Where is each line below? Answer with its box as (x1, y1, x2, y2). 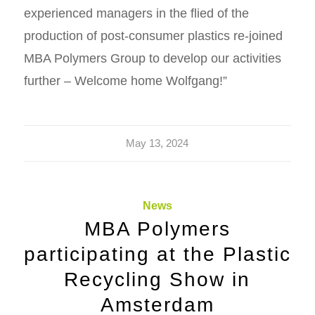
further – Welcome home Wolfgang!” (23, 73, 227, 88)
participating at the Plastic (23, 242, 291, 265)
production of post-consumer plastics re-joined (23, 28, 283, 43)
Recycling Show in (64, 267, 251, 290)
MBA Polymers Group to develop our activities (23, 51, 281, 65)
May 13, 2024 (126, 137, 189, 149)
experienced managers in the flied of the (23, 6, 249, 20)
